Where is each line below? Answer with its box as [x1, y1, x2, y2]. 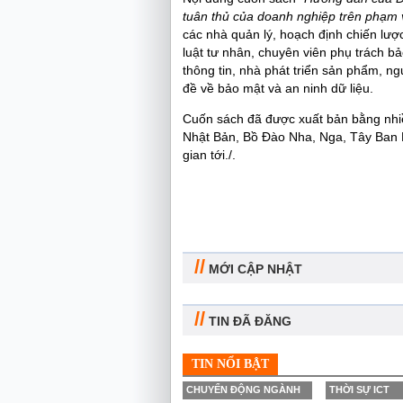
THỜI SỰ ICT [329, 384, 390, 395]
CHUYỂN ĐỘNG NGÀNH [186, 384, 300, 395]
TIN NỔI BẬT [192, 357, 269, 371]
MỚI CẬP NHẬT [205, 262, 302, 276]
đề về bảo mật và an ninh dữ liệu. [183, 81, 373, 95]
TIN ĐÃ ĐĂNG [205, 314, 291, 328]
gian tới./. [183, 148, 236, 162]
